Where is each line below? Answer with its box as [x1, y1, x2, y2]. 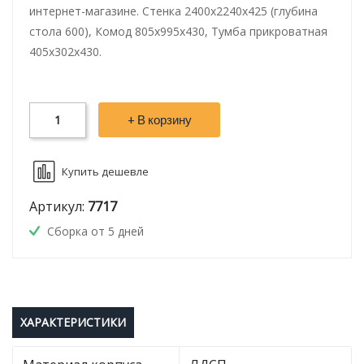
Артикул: [29, 197, 88, 216]
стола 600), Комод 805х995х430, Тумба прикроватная [29, 24, 327, 40]
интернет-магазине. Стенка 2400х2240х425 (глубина [29, 3, 318, 19]
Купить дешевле [62, 164, 149, 180]
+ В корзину [127, 112, 192, 128]
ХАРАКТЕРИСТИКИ [20, 314, 126, 331]
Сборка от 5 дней [44, 223, 144, 240]
